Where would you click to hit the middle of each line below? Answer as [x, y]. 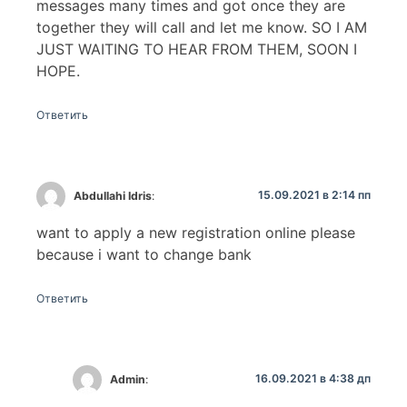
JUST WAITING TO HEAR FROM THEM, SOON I [197, 49]
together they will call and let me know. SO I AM [202, 27]
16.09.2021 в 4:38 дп [313, 379]
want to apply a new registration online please [196, 233]
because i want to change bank [144, 255]
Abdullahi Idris [113, 195]
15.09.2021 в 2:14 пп [314, 195]
